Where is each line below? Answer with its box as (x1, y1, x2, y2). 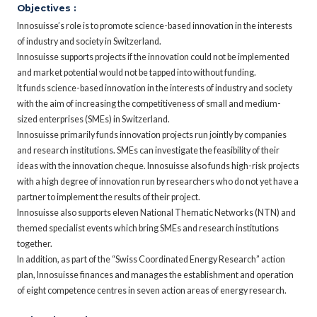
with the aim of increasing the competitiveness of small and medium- (17, 98, 281, 109)
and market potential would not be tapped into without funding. (17, 67, 256, 78)
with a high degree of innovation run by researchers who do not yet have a (17, 175, 299, 187)
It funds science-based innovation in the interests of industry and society (17, 82, 292, 93)
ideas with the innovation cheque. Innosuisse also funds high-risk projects (17, 160, 299, 171)
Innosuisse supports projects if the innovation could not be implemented (17, 51, 289, 62)
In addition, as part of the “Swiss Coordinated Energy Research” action (17, 253, 285, 265)
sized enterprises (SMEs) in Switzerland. (17, 113, 170, 125)
